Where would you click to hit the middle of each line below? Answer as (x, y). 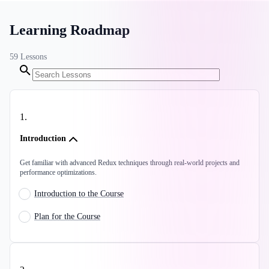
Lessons (34, 57)
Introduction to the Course (79, 194)
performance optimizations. (58, 173)
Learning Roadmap (70, 30)
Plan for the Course (67, 217)
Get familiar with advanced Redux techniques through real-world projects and (130, 163)
